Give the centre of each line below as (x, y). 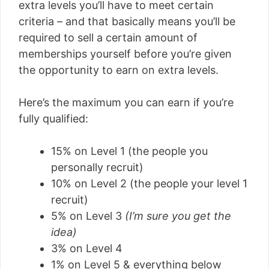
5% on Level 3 (88, 216)
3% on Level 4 (87, 248)
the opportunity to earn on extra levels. (119, 70)
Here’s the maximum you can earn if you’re (126, 102)
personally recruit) (97, 167)
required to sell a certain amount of (108, 38)
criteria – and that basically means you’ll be (127, 21)
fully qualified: (53, 119)
